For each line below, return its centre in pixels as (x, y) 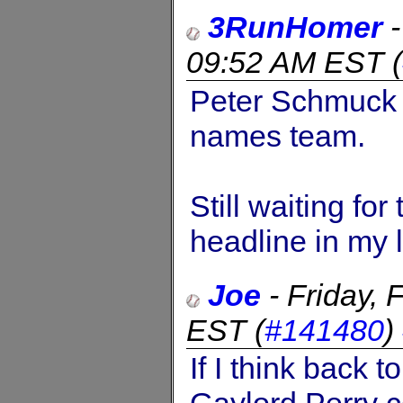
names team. (278, 135)
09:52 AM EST (285, 62)
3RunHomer (295, 27)
